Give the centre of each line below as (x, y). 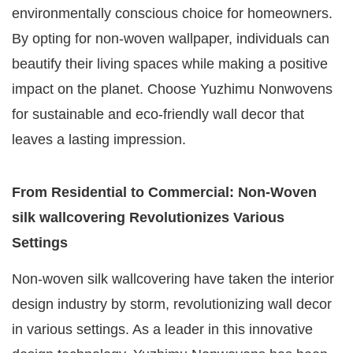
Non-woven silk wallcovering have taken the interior (173, 279)
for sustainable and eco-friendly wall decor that (158, 115)
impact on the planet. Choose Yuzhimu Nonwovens (172, 89)
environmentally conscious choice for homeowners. (172, 14)
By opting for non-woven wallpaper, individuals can (171, 39)
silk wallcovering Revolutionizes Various (148, 218)
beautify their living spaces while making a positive (170, 64)
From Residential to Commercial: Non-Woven (164, 193)
